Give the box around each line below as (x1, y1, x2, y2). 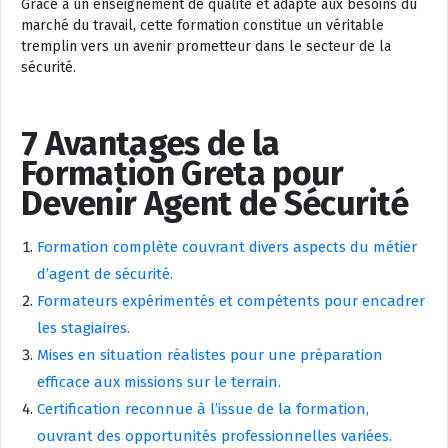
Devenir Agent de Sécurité (21, 183, 409, 224)
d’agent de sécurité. (37, 265, 173, 283)
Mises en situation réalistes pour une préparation (37, 346, 383, 364)
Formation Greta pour (21, 153, 344, 194)
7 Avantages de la (21, 123, 280, 164)
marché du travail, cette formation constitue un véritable (21, 17, 384, 34)
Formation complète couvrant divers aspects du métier (37, 238, 417, 256)
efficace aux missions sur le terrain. (37, 373, 281, 391)
